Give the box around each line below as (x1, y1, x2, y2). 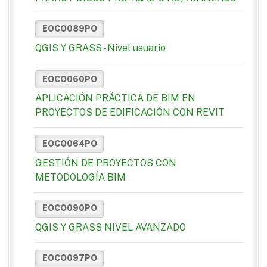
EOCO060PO (42, 74, 97, 84)
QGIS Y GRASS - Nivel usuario (35, 42, 166, 54)
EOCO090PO (42, 203, 97, 213)
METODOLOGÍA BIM (35, 171, 126, 183)
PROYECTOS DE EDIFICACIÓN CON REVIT (35, 107, 225, 119)
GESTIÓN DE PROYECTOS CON (35, 157, 176, 169)
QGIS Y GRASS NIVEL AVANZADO (35, 221, 186, 233)
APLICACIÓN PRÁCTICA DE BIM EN (35, 92, 195, 104)
